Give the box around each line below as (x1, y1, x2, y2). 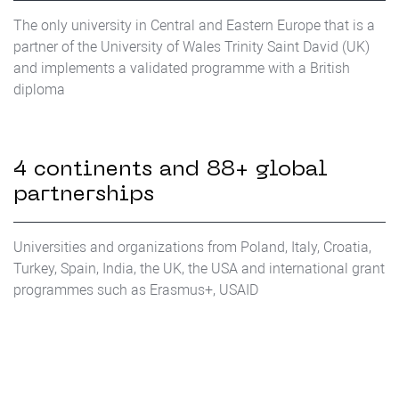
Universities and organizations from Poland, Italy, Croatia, (13, 239, 371, 256)
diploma (13, 81, 65, 98)
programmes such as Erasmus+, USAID (13, 281, 258, 298)
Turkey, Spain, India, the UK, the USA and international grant (13, 260, 385, 277)
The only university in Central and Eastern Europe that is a (13, 17, 375, 34)
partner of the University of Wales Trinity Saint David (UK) (13, 38, 370, 55)
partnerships (13, 184, 154, 206)
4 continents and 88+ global (13, 159, 328, 181)
